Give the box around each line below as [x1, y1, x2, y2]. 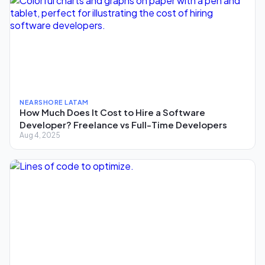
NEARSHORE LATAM [20, 98, 89, 106]
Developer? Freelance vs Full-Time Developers [20, 118, 227, 130]
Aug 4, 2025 [20, 130, 60, 140]
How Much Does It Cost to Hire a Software [20, 106, 205, 118]
